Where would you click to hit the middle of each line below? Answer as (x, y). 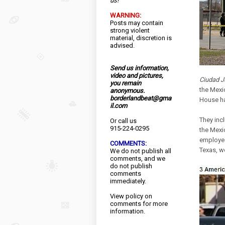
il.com (119, 106)
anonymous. (127, 91)
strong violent (130, 30)
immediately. (128, 181)
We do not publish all (141, 151)
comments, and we (138, 158)
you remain (126, 83)
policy (134, 196)
